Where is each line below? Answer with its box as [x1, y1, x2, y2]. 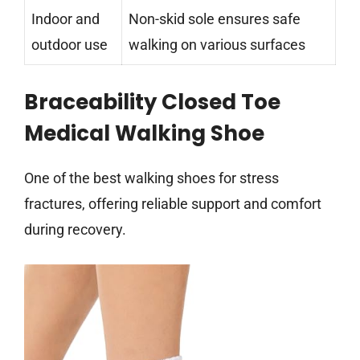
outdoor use [31, 36, 108, 54]
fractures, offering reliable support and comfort [24, 195, 321, 213]
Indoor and [31, 10, 100, 28]
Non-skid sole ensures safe [129, 10, 301, 28]
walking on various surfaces [129, 36, 305, 54]
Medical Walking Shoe [24, 119, 264, 149]
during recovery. [24, 221, 126, 239]
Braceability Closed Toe [24, 88, 280, 117]
